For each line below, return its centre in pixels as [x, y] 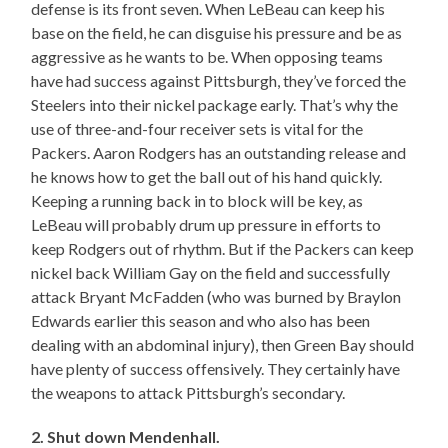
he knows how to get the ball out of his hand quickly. [207, 177]
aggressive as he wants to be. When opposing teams [207, 57]
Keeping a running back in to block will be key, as [197, 201]
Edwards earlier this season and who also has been [201, 321]
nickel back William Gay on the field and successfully [211, 273]
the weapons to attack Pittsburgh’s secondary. [188, 393]
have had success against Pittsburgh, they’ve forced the [219, 81]
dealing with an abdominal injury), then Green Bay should [223, 345]
